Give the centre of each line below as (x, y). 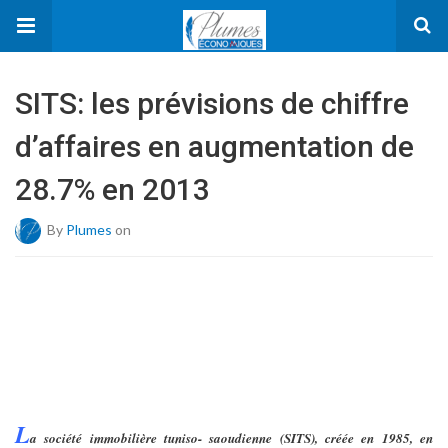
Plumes (89, 229)
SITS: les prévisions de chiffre (212, 103)
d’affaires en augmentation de (214, 146)
